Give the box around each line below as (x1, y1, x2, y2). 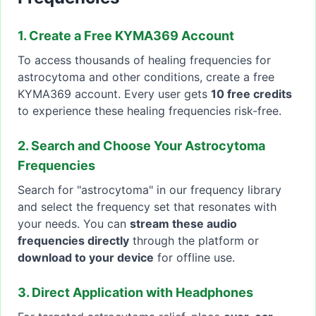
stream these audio (130, 217, 237, 231)
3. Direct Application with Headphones (18, 285, 253, 300)
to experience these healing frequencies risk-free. (18, 104, 281, 119)
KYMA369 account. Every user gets (18, 87, 211, 102)
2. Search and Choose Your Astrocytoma (18, 138, 265, 154)
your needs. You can (18, 217, 130, 231)
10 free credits (211, 87, 292, 102)
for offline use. (154, 250, 235, 265)
